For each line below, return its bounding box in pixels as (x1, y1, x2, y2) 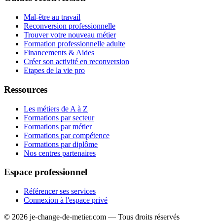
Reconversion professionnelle (24, 22, 115, 31)
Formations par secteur (24, 113, 94, 122)
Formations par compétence (24, 131, 110, 140)
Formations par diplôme (24, 140, 98, 148)
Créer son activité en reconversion (24, 57, 129, 66)
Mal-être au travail (24, 13, 80, 22)
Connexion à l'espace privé (24, 196, 108, 204)
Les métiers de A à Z (24, 104, 88, 113)
